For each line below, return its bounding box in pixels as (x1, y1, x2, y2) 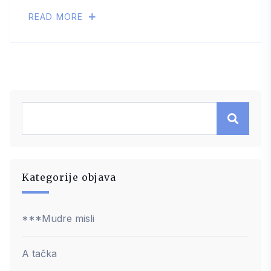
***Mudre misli (22, 212, 94, 224)
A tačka (22, 247, 57, 260)
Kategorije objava (22, 171, 117, 183)
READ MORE (28, 11, 87, 22)
